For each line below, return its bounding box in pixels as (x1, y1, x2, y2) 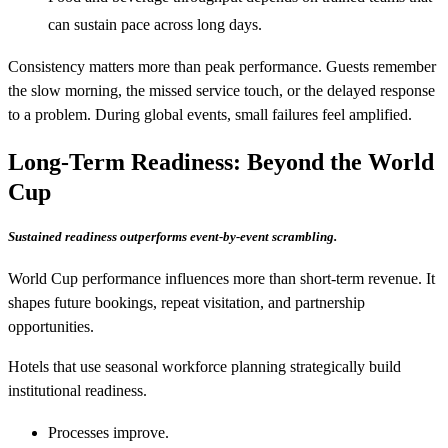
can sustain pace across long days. (48, 15, 262, 33)
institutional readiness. (8, 382, 147, 400)
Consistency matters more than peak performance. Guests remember (8, 57, 436, 75)
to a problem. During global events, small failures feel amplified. (8, 105, 412, 123)
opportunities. (8, 318, 94, 336)
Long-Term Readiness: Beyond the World (8, 148, 434, 175)
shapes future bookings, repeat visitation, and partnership (8, 294, 365, 312)
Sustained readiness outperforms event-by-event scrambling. (8, 229, 337, 245)
